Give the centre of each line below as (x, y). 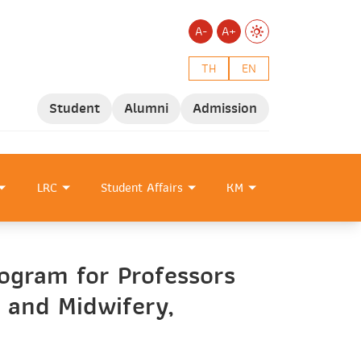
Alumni (146, 108)
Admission (225, 108)
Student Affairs (141, 188)
